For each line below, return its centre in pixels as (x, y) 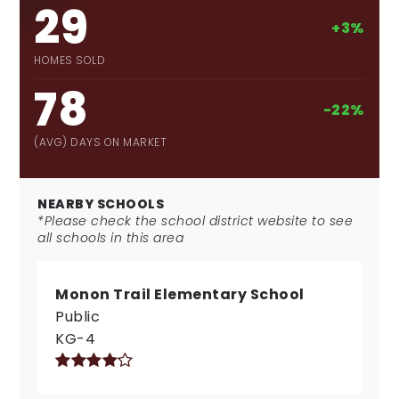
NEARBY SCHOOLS (101, 204)
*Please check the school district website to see (195, 221)
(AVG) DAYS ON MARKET (101, 142)
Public (78, 317)
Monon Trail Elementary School (180, 294)
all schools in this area (111, 238)
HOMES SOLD (70, 60)
